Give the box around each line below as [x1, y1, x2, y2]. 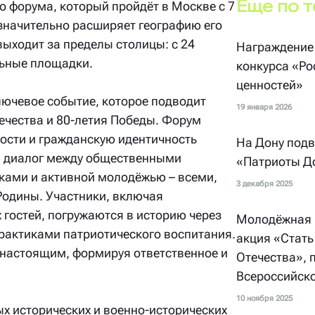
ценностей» [236, 77, 304, 92]
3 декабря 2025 [236, 179, 293, 188]
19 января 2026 [236, 103, 292, 112]
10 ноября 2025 [236, 294, 293, 303]
